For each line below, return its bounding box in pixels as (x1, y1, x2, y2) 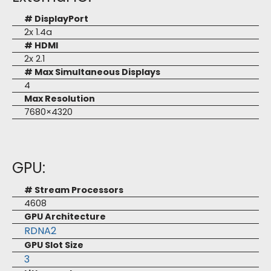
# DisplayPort (24, 13, 88, 25)
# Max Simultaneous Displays (24, 66, 160, 78)
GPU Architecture (24, 211, 106, 223)
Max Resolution (24, 93, 95, 105)
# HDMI (24, 39, 58, 51)
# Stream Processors (24, 184, 123, 196)
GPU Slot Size (24, 239, 83, 251)
